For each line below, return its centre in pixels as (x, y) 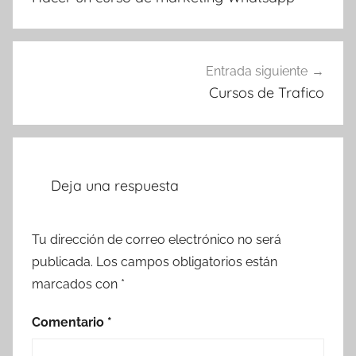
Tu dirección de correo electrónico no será (157, 239)
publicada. (62, 261)
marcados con (76, 284)
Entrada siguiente (257, 72)
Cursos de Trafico (267, 93)
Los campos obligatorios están (187, 261)
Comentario (70, 322)
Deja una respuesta (115, 185)
